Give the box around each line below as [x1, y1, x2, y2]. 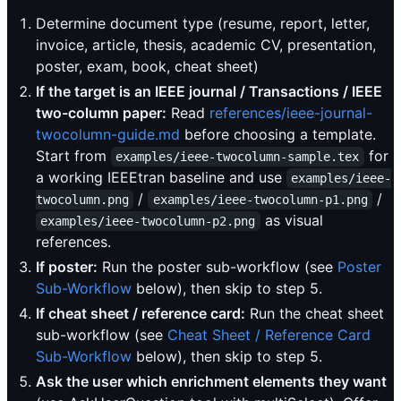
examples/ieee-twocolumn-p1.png [152, 192, 368, 208]
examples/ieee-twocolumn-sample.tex [115, 149, 360, 165]
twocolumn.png [36, 192, 129, 208]
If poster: [36, 258, 98, 277]
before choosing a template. [180, 125, 376, 144]
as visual [260, 211, 328, 230]
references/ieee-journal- [209, 104, 372, 123]
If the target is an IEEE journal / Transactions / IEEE [36, 82, 382, 101]
